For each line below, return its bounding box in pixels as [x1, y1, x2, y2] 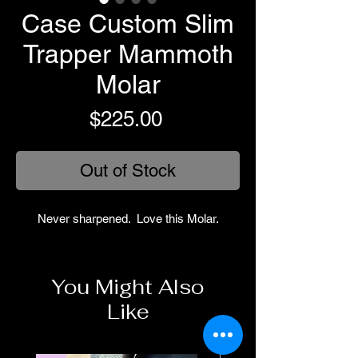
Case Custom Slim [22, 9, 234, 38]
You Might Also [51, 274, 205, 300]
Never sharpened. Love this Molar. [37, 212, 219, 225]
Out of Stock [80, 161, 176, 181]
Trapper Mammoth [22, 39, 233, 69]
